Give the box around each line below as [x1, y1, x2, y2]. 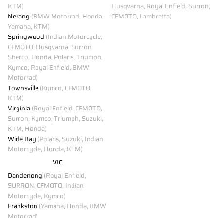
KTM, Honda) [8, 123, 47, 134]
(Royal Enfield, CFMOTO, [30, 103, 102, 113]
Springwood [8, 31, 44, 42]
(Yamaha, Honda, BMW [37, 200, 106, 211]
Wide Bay [8, 133, 36, 144]
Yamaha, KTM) [8, 21, 50, 32]
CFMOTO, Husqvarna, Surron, [8, 41, 93, 52]
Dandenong [8, 170, 42, 181]
